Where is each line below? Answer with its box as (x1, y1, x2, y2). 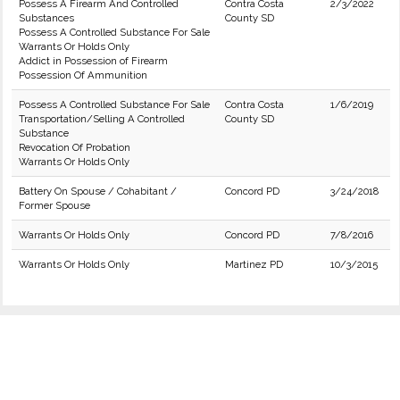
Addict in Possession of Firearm (19, 54, 168, 67)
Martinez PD (225, 258, 283, 271)
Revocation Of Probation (19, 141, 130, 154)
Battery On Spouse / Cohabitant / (19, 185, 177, 197)
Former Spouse (19, 199, 90, 212)
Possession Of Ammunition (19, 69, 147, 81)
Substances (19, 12, 74, 24)
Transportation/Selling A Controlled (19, 112, 185, 125)
